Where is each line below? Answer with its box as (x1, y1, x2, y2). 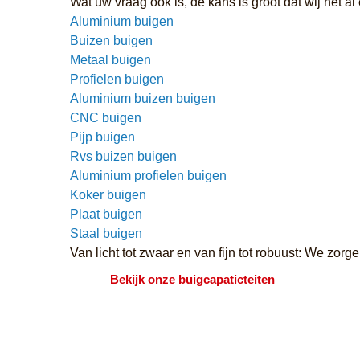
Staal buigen (70, 226, 142, 240)
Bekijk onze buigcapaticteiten (110, 272, 275, 286)
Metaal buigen (70, 52, 151, 67)
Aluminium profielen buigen (70, 168, 227, 182)
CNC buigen (70, 110, 141, 125)
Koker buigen (70, 187, 146, 202)
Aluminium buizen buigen (70, 91, 215, 105)
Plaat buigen (70, 207, 142, 221)
